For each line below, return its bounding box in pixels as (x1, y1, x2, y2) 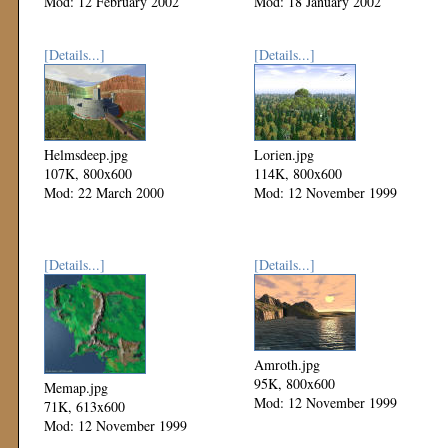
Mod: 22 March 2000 (44, 183, 164, 202)
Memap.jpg (44, 378, 108, 397)
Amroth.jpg (254, 355, 320, 374)
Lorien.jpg (254, 145, 314, 164)
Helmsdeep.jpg (44, 145, 128, 164)
